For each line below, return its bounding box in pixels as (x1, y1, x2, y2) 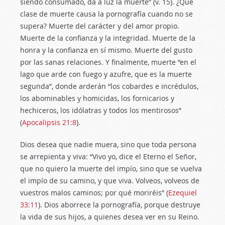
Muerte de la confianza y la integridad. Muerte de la (20, 33, 195, 43)
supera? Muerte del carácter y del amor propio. (20, 21, 179, 31)
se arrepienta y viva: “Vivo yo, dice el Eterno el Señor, (20, 152, 196, 161)
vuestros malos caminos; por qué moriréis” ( (20, 188, 168, 197)
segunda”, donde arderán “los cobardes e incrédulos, (20, 81, 198, 91)
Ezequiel (168, 188, 197, 197)
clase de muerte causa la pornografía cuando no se (20, 9, 193, 19)
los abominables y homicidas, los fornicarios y (20, 93, 174, 103)
